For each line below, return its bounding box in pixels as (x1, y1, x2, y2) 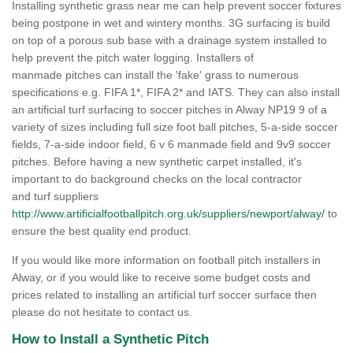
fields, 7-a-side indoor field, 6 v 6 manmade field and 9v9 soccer (12, 138, 331, 150)
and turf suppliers (12, 190, 98, 203)
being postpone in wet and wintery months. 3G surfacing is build (12, 17, 330, 29)
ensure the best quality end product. (12, 225, 191, 237)
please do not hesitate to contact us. (12, 306, 192, 318)
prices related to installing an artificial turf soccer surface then (12, 288, 317, 301)
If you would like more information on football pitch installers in (12, 254, 321, 266)
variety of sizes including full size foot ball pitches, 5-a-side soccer (12, 121, 338, 133)
